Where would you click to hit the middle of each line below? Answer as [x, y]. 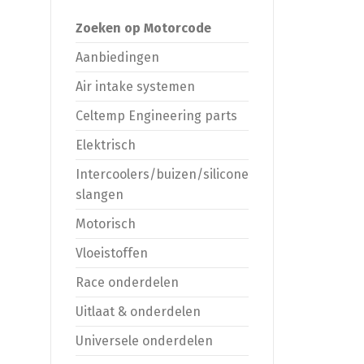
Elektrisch [106, 145]
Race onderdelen [127, 282]
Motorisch [106, 223]
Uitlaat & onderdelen [138, 311]
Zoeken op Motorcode [143, 28]
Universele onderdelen [144, 340]
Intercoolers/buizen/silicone [162, 174]
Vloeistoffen [112, 253]
